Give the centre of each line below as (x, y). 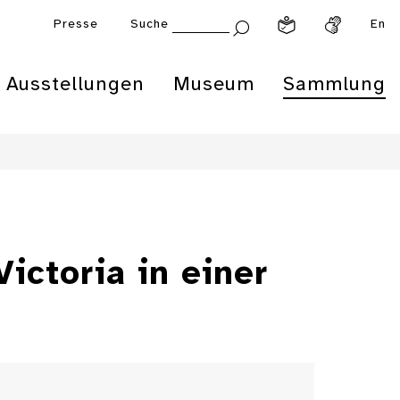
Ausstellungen (75, 85)
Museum (214, 85)
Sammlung (334, 85)
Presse (76, 25)
